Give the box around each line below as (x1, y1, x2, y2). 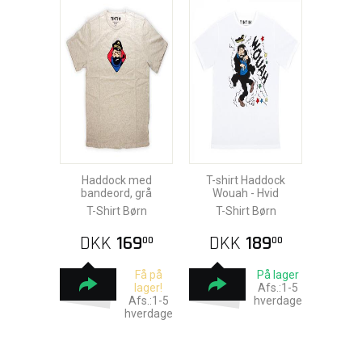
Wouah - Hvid (213, 187, 279, 200)
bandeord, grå (81, 187, 152, 200)
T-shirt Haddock (206, 174, 285, 187)
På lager (256, 268, 299, 281)
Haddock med (81, 174, 152, 187)
